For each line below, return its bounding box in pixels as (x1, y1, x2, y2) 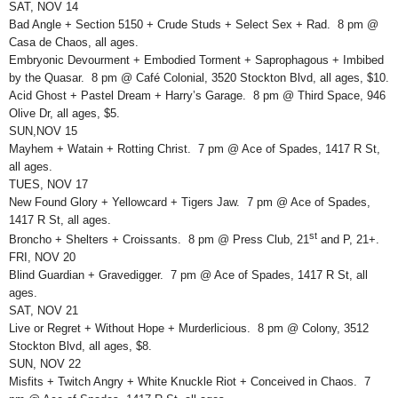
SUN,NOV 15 (9, 124, 77, 139)
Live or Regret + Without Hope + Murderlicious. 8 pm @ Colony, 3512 (9, 321, 369, 335)
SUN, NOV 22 (9, 356, 81, 370)
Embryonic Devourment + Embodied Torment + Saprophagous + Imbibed (9, 53, 384, 68)
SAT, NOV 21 (9, 303, 78, 317)
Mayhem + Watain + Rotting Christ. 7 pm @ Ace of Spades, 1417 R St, (9, 142, 380, 156)
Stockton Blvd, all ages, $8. (9, 338, 152, 353)
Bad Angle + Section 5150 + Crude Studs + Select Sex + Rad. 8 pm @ (9, 18, 378, 32)
